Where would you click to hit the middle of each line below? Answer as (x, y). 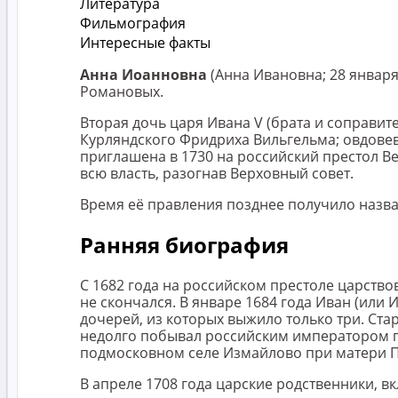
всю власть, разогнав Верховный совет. (217, 173)
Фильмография (133, 23)
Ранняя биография (184, 245)
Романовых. (122, 91)
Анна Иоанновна (143, 74)
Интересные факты (145, 42)
